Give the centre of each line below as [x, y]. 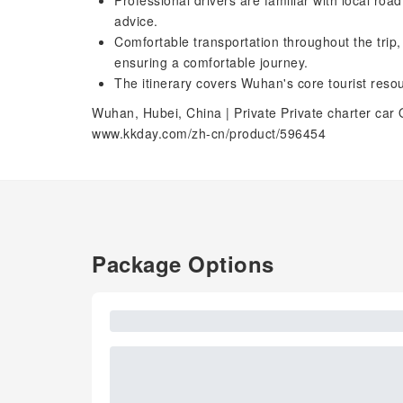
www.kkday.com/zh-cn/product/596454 [209, 133]
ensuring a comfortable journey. [211, 62]
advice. [136, 21]
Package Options [183, 264]
